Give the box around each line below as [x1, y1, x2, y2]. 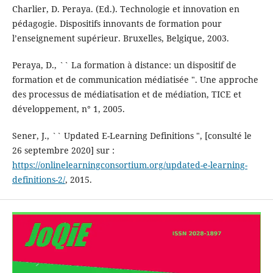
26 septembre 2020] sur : [12, 144, 115, 156]
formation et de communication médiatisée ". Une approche [12, 73, 258, 85]
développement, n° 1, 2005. [12, 102, 125, 115]
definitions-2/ [12, 173, 65, 185]
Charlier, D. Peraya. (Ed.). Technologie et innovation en [12, 2, 239, 15]
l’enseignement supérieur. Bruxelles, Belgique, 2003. [12, 32, 229, 44]
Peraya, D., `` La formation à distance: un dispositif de [12, 58, 236, 71]
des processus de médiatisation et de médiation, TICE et [12, 88, 241, 100]
